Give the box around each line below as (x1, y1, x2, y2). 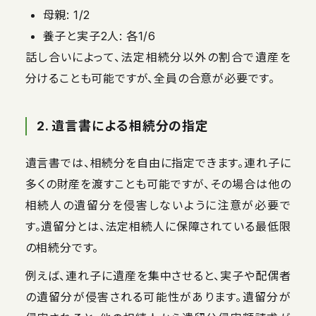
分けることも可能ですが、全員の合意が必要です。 (25, 71, 276, 85)
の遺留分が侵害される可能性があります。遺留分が (25, 289, 291, 304)
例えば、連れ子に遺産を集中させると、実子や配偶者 (25, 268, 291, 283)
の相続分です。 (25, 240, 99, 255)
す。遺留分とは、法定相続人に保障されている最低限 (25, 219, 291, 233)
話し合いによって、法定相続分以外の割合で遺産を (25, 49, 291, 64)
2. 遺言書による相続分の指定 (36, 118, 209, 133)
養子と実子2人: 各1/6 (42, 28, 157, 43)
